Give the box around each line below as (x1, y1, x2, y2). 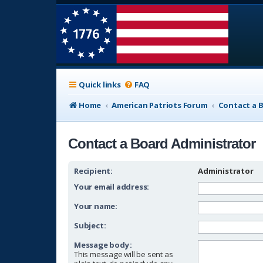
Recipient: (74, 166, 113, 176)
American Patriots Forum (112, 100, 208, 110)
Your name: (74, 201, 117, 211)
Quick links (79, 79, 121, 90)
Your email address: (74, 181, 150, 192)
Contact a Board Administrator (68, 136, 255, 151)
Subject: (74, 220, 106, 231)
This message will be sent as (74, 249, 173, 259)
